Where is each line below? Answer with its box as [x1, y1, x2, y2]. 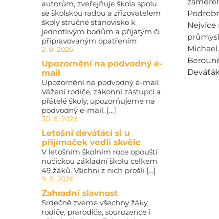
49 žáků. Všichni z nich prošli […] [41, 166, 156, 175]
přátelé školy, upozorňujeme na [41, 96, 155, 106]
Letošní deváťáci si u [41, 128, 130, 138]
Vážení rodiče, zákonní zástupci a [41, 87, 161, 96]
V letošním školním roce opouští [41, 147, 157, 156]
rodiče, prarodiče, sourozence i [41, 207, 151, 217]
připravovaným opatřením [41, 36, 137, 45]
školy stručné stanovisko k [41, 18, 135, 27]
